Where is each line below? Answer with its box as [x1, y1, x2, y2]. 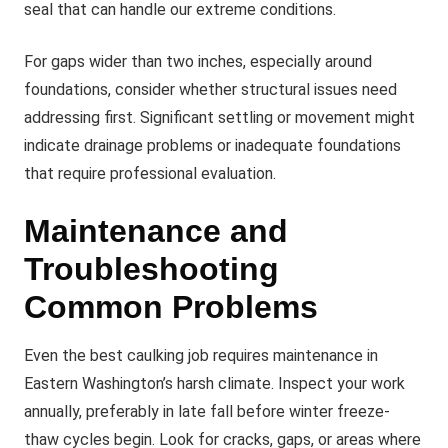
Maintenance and [24, 213, 288, 249]
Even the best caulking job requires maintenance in [24, 346, 378, 365]
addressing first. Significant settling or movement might [24, 108, 415, 127]
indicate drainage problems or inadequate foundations [24, 136, 401, 155]
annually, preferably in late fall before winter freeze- [24, 402, 390, 421]
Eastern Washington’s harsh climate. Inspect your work [24, 374, 405, 393]
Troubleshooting [24, 251, 279, 287]
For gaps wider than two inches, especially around [24, 52, 372, 71]
